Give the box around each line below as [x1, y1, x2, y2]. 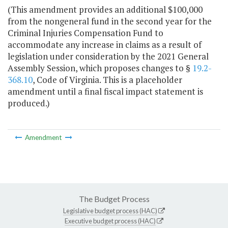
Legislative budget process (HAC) [63, 206, 157, 215]
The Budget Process [78, 193, 150, 204]
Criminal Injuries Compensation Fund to [8, 27, 163, 39]
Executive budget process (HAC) [65, 216, 156, 225]
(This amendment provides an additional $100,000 [8, 4, 203, 16]
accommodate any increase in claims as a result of [8, 39, 202, 51]
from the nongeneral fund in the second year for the [8, 15, 212, 27]
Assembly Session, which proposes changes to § [8, 62, 192, 74]
